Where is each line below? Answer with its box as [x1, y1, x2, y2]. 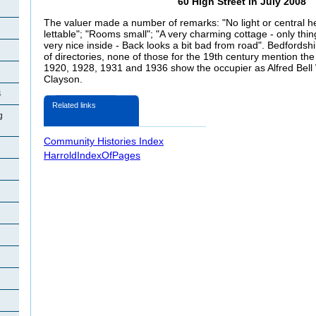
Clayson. [44, 73, 83, 85]
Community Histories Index [44, 135, 164, 147]
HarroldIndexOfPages [44, 149, 140, 161]
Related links [52, 100, 96, 109]
